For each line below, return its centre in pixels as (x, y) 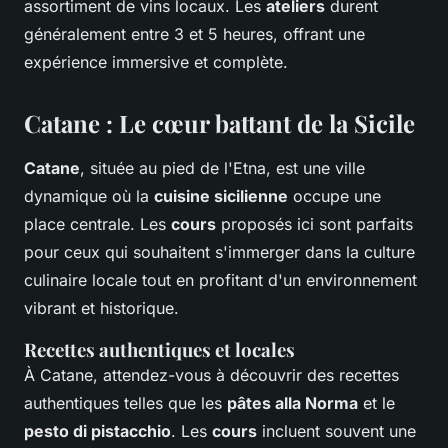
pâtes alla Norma (292, 403)
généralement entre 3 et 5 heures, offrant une (194, 34)
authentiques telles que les (125, 403)
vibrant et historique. (101, 308)
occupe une (334, 196)
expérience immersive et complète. (156, 62)
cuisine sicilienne (221, 196)
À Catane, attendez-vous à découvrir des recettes (211, 375)
